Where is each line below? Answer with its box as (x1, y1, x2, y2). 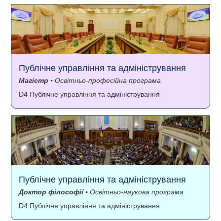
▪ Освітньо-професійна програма (48, 76, 161, 84)
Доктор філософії (19, 187, 83, 196)
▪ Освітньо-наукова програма (83, 187, 184, 196)
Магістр (19, 76, 48, 84)
